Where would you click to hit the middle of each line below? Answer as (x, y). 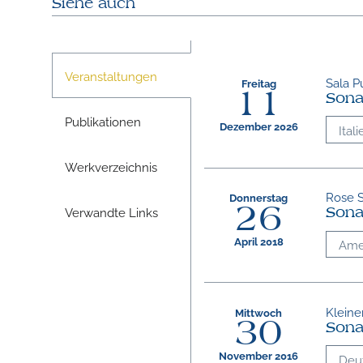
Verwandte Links (111, 212)
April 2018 (258, 241)
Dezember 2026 (258, 126)
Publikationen (102, 121)
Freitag (258, 83)
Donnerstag (259, 198)
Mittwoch (259, 312)
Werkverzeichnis (111, 167)
